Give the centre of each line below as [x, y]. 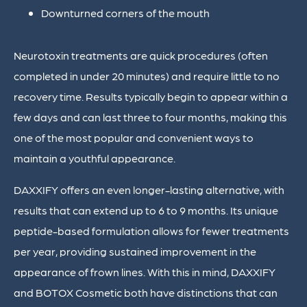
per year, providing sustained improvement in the [135, 251]
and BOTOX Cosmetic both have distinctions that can [146, 293]
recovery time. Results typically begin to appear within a [151, 97]
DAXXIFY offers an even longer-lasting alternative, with [149, 190]
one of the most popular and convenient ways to [134, 138]
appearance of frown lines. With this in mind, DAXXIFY [145, 272]
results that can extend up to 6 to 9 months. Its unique [146, 210]
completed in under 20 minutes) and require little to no [147, 76]
